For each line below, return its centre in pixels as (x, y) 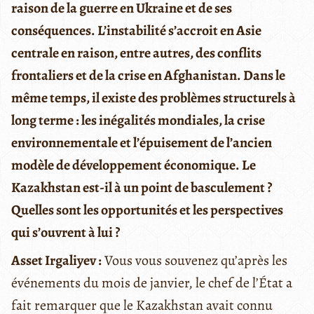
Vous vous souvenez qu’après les (194, 260)
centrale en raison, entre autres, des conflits (136, 53)
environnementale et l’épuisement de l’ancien (142, 142)
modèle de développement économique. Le (134, 165)
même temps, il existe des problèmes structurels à (153, 97)
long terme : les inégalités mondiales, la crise (138, 120)
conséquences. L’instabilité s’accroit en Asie (136, 30)
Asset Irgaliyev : (56, 260)
